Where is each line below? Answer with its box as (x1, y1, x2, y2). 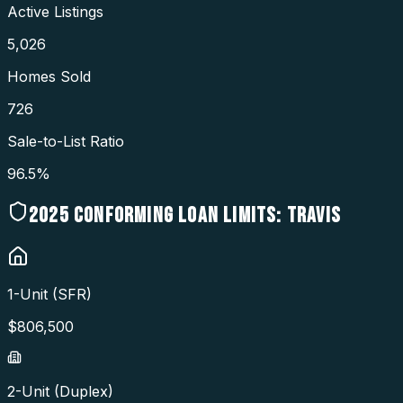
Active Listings (7, 2, 103, 21)
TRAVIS (286, 201, 342, 228)
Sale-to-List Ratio (7, 131, 124, 150)
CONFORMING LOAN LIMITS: (68, 201, 282, 228)
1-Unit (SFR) (7, 285, 92, 304)
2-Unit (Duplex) (7, 382, 113, 401)
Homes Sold (7, 67, 91, 85)
